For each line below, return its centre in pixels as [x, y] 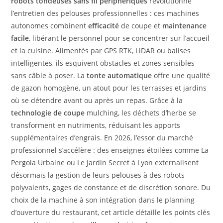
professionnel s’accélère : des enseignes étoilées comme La [110, 150]
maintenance [185, 26]
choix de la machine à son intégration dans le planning [103, 200]
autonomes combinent [50, 26]
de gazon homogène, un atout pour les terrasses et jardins [109, 88]
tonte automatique [119, 76]
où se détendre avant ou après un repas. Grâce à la [97, 101]
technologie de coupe [48, 113]
